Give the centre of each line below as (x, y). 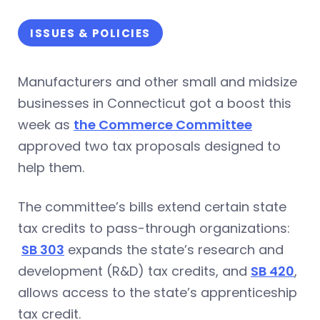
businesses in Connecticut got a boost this (155, 104)
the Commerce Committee (163, 125)
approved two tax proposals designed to (149, 146)
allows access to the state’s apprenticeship (157, 293)
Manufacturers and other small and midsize (157, 82)
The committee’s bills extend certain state (152, 207)
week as (46, 125)
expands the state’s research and (174, 250)
